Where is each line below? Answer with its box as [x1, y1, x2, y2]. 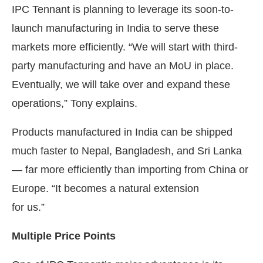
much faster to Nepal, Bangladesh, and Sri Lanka [12, 144, 242, 157]
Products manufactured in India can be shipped [12, 126, 232, 138]
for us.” [12, 201, 45, 213]
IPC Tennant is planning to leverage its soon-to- [12, 3, 234, 15]
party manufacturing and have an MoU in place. [12, 59, 234, 72]
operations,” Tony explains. [12, 97, 137, 109]
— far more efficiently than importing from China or [12, 163, 248, 176]
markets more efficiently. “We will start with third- [12, 41, 238, 53]
